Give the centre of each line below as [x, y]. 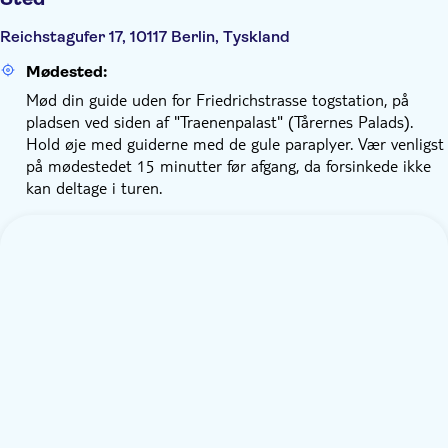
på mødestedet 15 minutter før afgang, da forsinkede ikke [228, 165]
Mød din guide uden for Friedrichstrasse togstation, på [217, 99]
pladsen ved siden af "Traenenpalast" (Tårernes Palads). [219, 121]
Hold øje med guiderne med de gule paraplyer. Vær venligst [235, 143]
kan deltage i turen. [94, 187]
